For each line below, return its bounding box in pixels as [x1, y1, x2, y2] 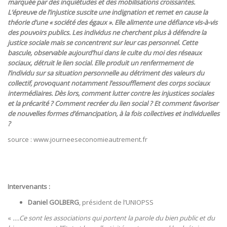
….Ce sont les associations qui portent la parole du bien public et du [13, 213, 215, 223]
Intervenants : [8, 182, 50, 192]
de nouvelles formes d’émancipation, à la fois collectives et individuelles [8, 109, 219, 119]
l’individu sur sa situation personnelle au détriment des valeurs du [8, 68, 204, 78]
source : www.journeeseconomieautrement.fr [8, 135, 147, 144]
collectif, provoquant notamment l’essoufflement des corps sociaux [8, 79, 210, 88]
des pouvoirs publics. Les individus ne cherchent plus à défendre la [8, 28, 206, 37]
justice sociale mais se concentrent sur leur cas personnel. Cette [8, 38, 198, 48]
